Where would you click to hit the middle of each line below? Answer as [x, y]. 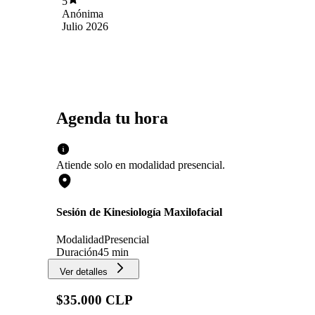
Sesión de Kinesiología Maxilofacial [139, 212]
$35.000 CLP [95, 300]
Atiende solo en [91, 165]
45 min [113, 252]
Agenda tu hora [112, 118]
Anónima [83, 13]
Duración [77, 252]
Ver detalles [84, 272]
